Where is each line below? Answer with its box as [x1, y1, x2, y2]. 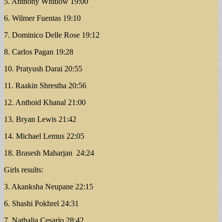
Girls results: [4, 165, 43, 174]
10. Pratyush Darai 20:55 [4, 64, 82, 73]
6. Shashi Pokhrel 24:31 [4, 199, 79, 208]
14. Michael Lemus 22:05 [4, 131, 84, 140]
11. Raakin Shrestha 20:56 [4, 81, 86, 90]
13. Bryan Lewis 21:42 [4, 114, 76, 123]
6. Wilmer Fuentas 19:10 [4, 13, 81, 22]
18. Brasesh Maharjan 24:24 [4, 148, 94, 157]
